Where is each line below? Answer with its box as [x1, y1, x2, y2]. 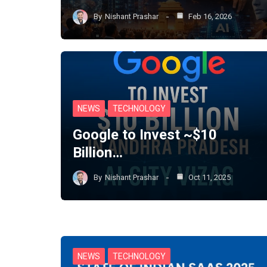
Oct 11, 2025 [187, 173, 231, 182]
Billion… [73, 144, 123, 161]
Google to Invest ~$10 [73, 126, 217, 143]
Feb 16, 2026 [187, 12, 232, 21]
